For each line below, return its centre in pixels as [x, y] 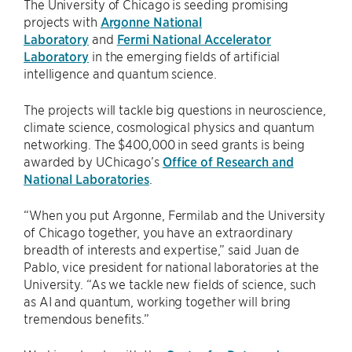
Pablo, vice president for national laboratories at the [171, 267]
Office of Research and [228, 161]
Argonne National [151, 22]
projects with [62, 22]
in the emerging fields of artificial [185, 56]
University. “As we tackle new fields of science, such [170, 284]
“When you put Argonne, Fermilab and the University [174, 215]
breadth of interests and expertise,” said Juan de [162, 249]
